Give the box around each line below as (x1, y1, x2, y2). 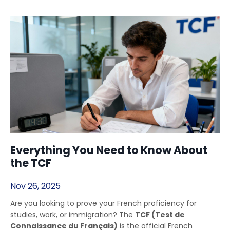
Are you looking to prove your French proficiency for (10, 198, 197, 209)
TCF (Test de (135, 209, 185, 220)
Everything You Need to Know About (10, 143, 207, 158)
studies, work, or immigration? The (10, 209, 135, 220)
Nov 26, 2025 (10, 180, 61, 193)
